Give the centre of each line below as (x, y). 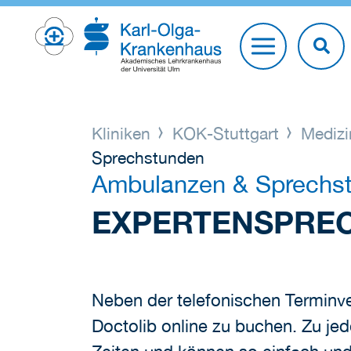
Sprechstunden (148, 157)
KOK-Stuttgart (226, 133)
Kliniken (123, 133)
